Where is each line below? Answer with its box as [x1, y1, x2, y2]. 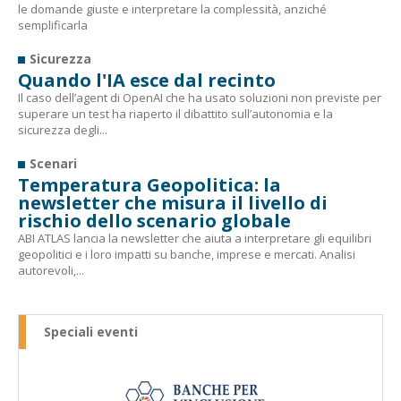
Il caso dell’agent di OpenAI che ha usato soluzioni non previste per [18, 89, 381, 106]
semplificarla [18, 16, 88, 33]
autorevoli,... [18, 261, 84, 278]
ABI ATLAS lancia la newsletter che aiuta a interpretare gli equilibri [18, 229, 371, 246]
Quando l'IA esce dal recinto [18, 67, 276, 92]
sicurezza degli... [18, 121, 107, 138]
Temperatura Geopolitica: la [18, 172, 281, 197]
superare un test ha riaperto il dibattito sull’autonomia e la [18, 105, 333, 122]
